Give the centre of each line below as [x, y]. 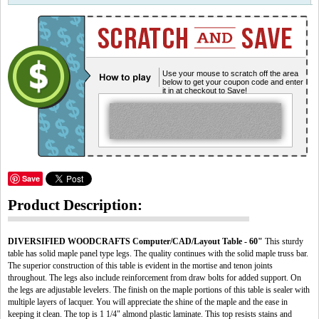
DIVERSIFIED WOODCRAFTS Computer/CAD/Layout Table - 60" [135, 241]
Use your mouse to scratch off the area [230, 73]
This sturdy [283, 241]
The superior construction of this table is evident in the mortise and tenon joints [140, 266]
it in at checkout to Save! [205, 90]
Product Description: [75, 205]
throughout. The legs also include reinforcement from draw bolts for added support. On [155, 278]
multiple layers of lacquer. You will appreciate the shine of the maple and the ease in [148, 302]
